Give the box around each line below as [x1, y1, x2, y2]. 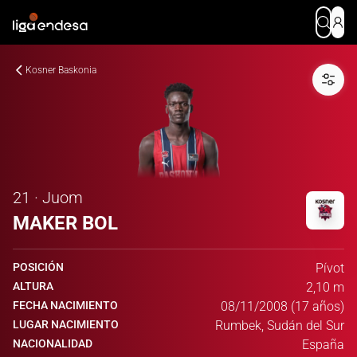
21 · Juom [13, 188, 83, 207]
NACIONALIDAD [13, 337, 92, 350]
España [302, 337, 344, 352]
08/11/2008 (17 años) [221, 299, 344, 314]
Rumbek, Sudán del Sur [215, 318, 344, 333]
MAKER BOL [13, 212, 118, 234]
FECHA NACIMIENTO [13, 299, 118, 312]
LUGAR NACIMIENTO [13, 318, 119, 331]
